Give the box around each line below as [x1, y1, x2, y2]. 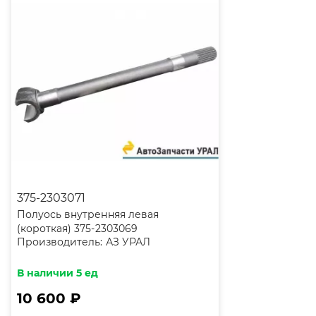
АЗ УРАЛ [105, 236, 150, 248]
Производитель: [17, 236, 103, 248]
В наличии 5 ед [17, 267, 99, 279]
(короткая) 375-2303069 [17, 222, 138, 235]
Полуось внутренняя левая [17, 208, 159, 221]
